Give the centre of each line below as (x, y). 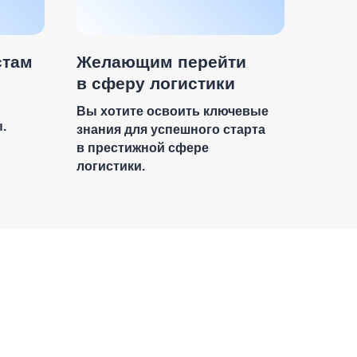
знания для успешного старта (171, 129)
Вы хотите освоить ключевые (173, 111)
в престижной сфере (143, 148)
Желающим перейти (161, 62)
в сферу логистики (156, 83)
